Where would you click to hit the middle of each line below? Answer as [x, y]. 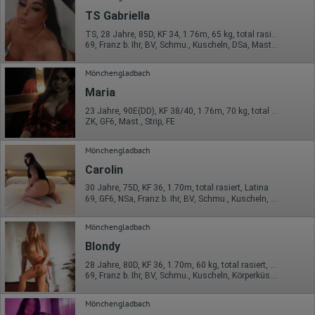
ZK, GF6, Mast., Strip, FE [130, 122]
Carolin [104, 169]
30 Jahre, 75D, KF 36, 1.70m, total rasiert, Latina [177, 188]
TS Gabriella [117, 15]
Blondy [103, 246]
